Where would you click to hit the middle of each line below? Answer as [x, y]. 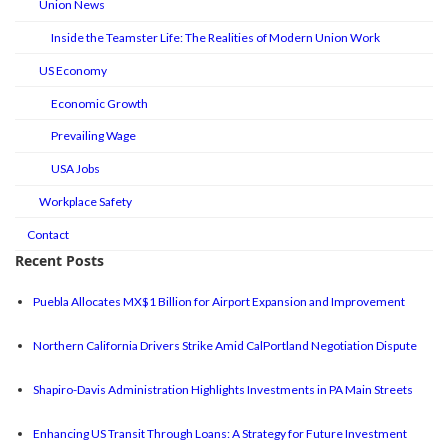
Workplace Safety [85, 201]
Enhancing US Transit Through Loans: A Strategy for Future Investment [220, 434]
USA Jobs [75, 169]
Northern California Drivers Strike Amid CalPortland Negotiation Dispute [225, 346]
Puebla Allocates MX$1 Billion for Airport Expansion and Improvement [219, 301]
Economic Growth [99, 103]
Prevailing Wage [93, 136]
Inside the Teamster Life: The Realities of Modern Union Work [215, 38]
